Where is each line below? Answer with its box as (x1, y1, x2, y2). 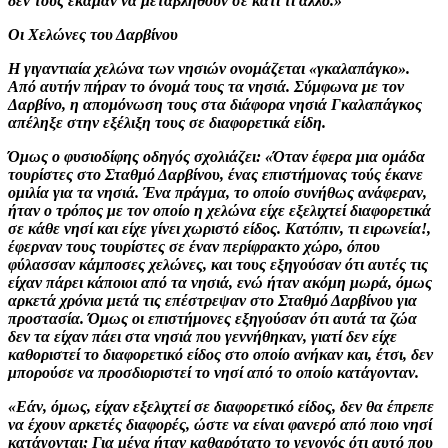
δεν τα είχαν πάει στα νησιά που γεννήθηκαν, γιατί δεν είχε (8, 327, 397, 345)
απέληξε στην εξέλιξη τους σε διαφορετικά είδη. (8, 113, 326, 131)
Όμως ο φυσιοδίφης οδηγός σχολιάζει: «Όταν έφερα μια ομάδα (8, 147, 425, 165)
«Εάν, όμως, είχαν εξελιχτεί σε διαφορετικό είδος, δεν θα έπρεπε (8, 397, 434, 415)
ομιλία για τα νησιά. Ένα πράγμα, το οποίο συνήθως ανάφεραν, (8, 183, 427, 201)
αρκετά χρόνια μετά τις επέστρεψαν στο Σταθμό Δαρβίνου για (8, 291, 417, 309)
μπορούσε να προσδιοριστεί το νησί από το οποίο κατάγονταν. (8, 363, 419, 381)
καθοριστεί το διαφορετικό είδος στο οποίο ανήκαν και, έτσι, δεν (8, 345, 433, 363)
